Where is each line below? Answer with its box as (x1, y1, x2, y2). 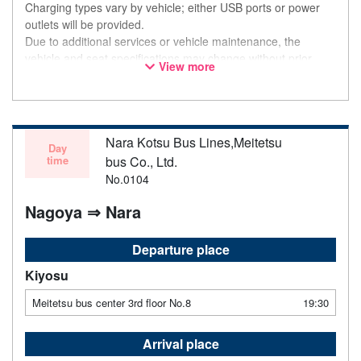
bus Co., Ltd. (106, 152, 177, 172)
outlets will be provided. (25, 16, 144, 33)
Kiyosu (25, 266, 68, 285)
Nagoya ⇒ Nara (25, 200, 141, 224)
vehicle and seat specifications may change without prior (25, 50, 312, 67)
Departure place (131, 240, 230, 259)
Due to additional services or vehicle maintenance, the (25, 33, 301, 50)
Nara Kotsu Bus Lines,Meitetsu (106, 133, 282, 152)
